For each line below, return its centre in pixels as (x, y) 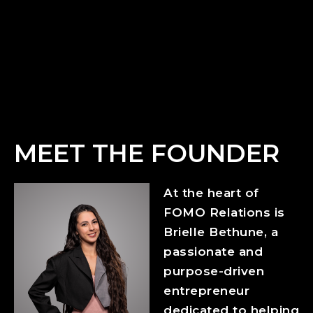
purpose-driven (214, 271)
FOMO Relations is (224, 213)
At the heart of (211, 193)
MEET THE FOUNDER (147, 154)
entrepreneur (206, 291)
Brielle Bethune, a (221, 232)
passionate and (213, 252)
